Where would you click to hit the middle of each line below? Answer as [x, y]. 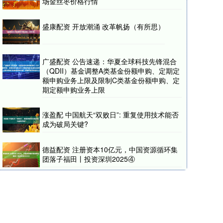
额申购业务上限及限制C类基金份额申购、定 [111, 80]
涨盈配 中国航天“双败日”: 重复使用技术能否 [111, 114]
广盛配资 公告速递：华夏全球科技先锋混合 [110, 61]
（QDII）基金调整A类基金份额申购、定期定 [111, 71]
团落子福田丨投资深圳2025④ [89, 159]
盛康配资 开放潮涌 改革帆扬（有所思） [104, 26]
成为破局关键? [65, 124]
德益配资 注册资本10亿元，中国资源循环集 [110, 149]
